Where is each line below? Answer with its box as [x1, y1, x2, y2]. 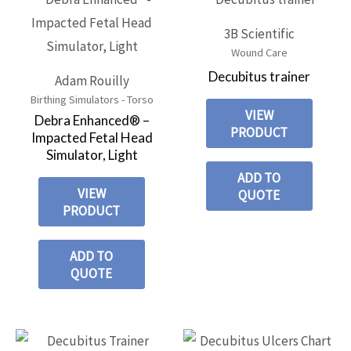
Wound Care [231, 45, 288, 60]
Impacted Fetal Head [31, 129, 153, 147]
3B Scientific [224, 24, 295, 42]
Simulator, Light [45, 147, 138, 164]
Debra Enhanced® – [34, 112, 150, 129]
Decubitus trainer [208, 68, 310, 85]
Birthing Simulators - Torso [30, 92, 154, 107]
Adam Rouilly [54, 71, 129, 89]
